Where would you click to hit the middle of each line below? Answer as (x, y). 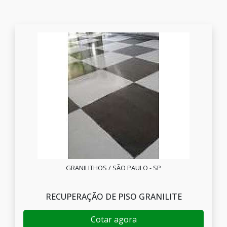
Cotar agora (113, 219)
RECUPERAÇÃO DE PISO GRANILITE (113, 197)
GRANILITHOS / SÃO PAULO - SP (113, 168)
